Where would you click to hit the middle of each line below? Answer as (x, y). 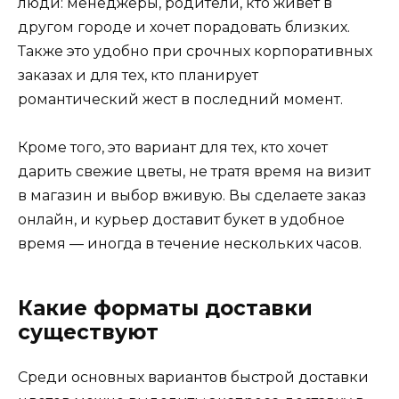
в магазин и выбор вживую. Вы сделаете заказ (192, 195)
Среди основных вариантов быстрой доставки (193, 377)
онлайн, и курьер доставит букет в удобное (181, 219)
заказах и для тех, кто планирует (138, 75)
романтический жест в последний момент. (180, 99)
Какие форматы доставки (165, 308)
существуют (88, 332)
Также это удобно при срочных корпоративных (195, 51)
